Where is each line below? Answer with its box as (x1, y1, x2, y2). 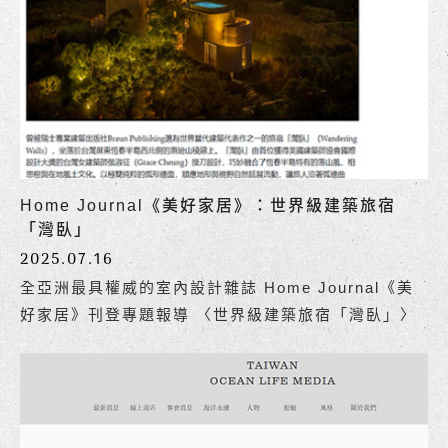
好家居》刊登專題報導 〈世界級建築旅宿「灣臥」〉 (20, 305, 417, 323)
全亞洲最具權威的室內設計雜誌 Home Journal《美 (20, 278, 414, 296)
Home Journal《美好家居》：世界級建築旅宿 (20, 196, 396, 214)
